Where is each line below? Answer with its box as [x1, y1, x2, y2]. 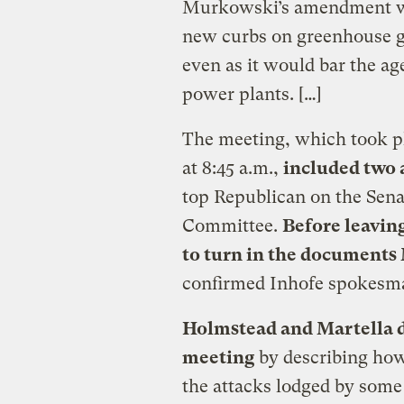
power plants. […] [181, 83, 322, 105]
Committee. [181, 215, 282, 236]
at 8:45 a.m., [181, 157, 283, 179]
